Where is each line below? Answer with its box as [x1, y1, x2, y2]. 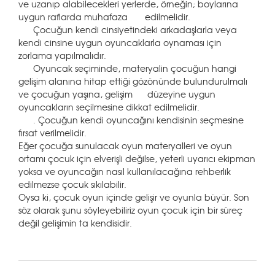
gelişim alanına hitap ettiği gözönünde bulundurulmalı [18, 75, 247, 87]
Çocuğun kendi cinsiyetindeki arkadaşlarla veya [18, 23, 237, 36]
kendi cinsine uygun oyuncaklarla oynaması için [18, 36, 222, 48]
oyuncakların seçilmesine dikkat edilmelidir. [18, 101, 199, 113]
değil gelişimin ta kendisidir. [18, 217, 132, 229]
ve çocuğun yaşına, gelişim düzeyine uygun [18, 88, 215, 100]
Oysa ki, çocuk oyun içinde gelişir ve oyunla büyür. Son [18, 191, 249, 203]
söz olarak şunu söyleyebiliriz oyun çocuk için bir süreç [18, 204, 242, 216]
